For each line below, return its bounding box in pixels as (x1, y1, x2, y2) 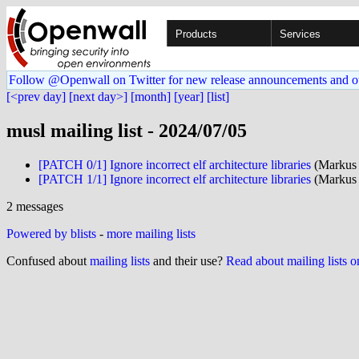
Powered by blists (6, 226, 96, 240)
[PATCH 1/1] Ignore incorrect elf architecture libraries (38, 171, 311, 186)
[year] (174, 90, 204, 103)
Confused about (6, 253, 90, 268)
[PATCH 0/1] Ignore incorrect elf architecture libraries (38, 157, 311, 171)
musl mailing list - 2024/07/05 (6, 119, 247, 141)
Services (280, 28, 321, 40)
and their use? (150, 253, 226, 268)
